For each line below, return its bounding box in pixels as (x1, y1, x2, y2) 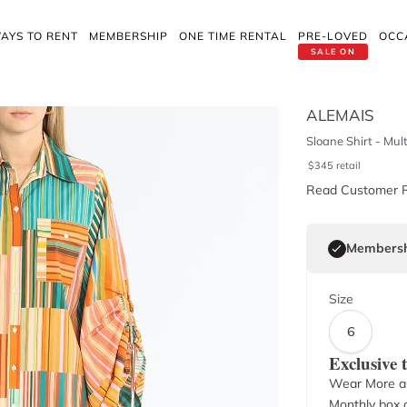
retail (335, 159, 361, 172)
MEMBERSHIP (89, 29, 168, 43)
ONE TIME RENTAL (179, 29, 287, 43)
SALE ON (310, 46, 356, 56)
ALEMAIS (305, 105, 374, 124)
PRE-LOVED (298, 29, 368, 43)
